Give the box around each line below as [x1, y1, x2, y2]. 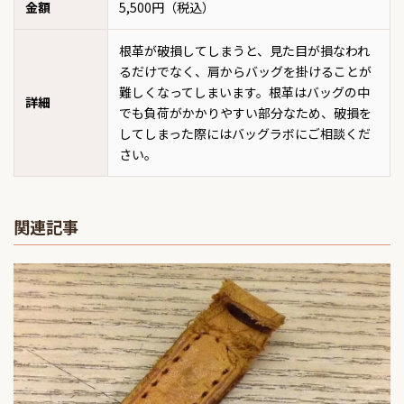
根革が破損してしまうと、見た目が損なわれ [119, 41, 370, 60]
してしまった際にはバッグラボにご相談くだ [119, 124, 371, 143]
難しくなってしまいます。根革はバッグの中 [119, 83, 370, 102]
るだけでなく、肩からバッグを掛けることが [119, 62, 372, 81]
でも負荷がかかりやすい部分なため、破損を [119, 104, 372, 123]
